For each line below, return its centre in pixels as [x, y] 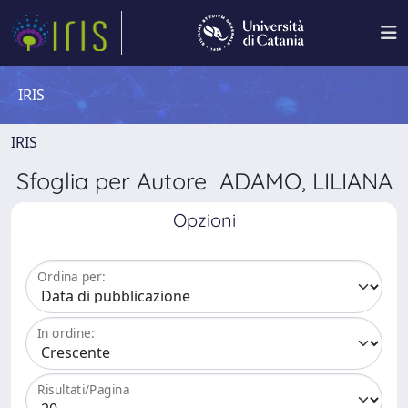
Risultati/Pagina [84, 390]
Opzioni [204, 220]
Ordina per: [71, 277]
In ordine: [66, 333]
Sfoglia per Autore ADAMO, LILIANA [204, 181]
